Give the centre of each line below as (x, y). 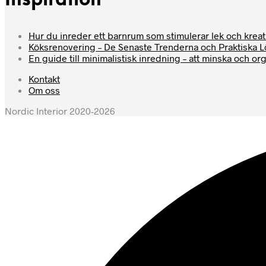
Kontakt (44, 79)
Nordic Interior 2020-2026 (60, 111)
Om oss (44, 90)
